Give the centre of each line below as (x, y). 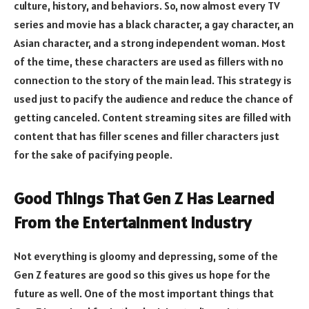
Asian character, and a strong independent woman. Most (150, 42)
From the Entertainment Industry (132, 223)
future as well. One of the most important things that (144, 293)
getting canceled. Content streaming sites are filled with (152, 117)
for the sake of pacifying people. (93, 154)
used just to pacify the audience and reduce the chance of (153, 98)
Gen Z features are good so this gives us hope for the (142, 274)
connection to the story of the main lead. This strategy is (153, 80)
